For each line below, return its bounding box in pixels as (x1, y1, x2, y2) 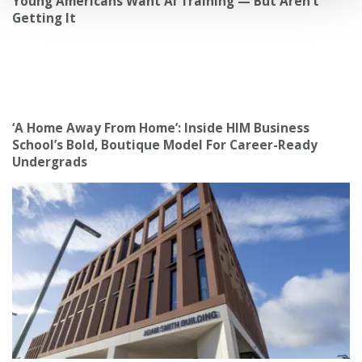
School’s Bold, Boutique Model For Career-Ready (12, 137, 318, 154)
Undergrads (12, 154, 87, 171)
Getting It (12, 10, 76, 27)
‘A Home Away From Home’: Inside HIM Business (12, 120, 309, 137)
